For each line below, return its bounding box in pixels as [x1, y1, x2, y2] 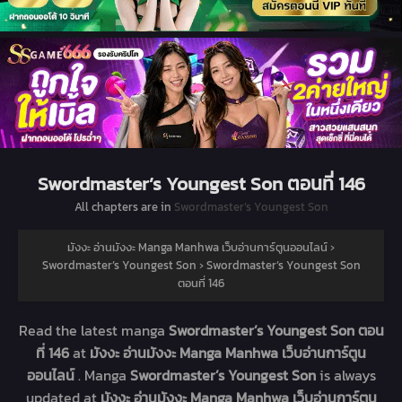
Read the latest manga [18, 319, 169, 342]
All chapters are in [74, 198, 174, 216]
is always [319, 364, 376, 387]
